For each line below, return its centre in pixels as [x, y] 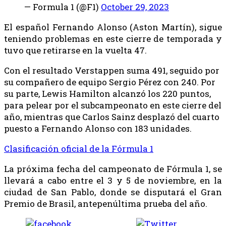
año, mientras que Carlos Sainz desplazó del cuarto [112, 117]
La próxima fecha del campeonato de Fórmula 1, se [113, 168]
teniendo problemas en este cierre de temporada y [113, 38]
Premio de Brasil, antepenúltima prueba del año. [106, 203]
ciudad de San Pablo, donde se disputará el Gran [113, 192]
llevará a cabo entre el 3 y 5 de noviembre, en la [113, 180]
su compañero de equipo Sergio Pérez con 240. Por [110, 82]
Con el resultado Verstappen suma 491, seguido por [112, 70]
